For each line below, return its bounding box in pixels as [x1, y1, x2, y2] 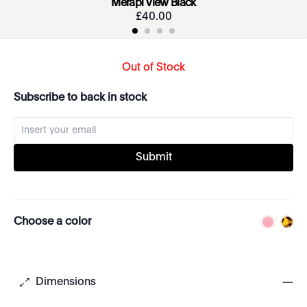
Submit [135, 152, 172, 163]
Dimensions [36, 277, 96, 288]
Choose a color [14, 217, 91, 228]
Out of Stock [122, 62, 185, 73]
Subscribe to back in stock [14, 93, 147, 103]
